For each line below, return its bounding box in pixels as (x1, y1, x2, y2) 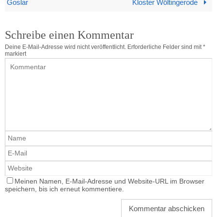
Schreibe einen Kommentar (5, 29, 134, 42)
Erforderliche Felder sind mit (127, 44, 203, 51)
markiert (5, 50, 26, 58)
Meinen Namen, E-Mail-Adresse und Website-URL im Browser (15, 178, 204, 186)
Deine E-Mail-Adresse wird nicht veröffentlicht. (5, 44, 126, 51)
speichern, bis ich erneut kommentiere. (5, 186, 124, 193)
